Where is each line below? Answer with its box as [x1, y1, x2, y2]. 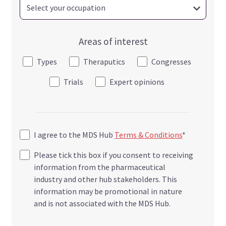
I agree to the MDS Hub [34, 130, 115, 140]
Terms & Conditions [115, 130, 183, 140]
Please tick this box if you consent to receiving [34, 150, 194, 160]
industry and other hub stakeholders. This [34, 174, 178, 185]
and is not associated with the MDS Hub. [34, 198, 171, 209]
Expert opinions [109, 77, 164, 87]
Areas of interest [78, 35, 148, 48]
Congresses [151, 56, 191, 67]
